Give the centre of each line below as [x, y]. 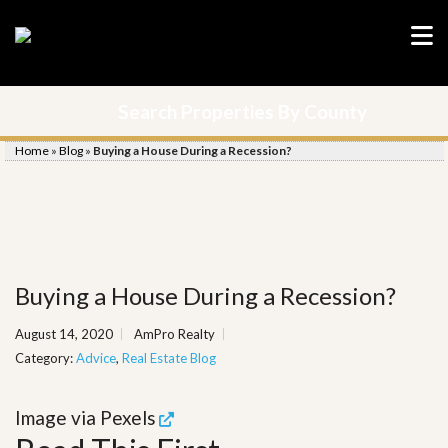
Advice [96, 358]
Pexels [128, 417]
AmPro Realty [174, 334]
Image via [57, 417]
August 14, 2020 [64, 334]
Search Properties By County [242, 111]
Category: [45, 358]
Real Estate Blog [169, 358]
